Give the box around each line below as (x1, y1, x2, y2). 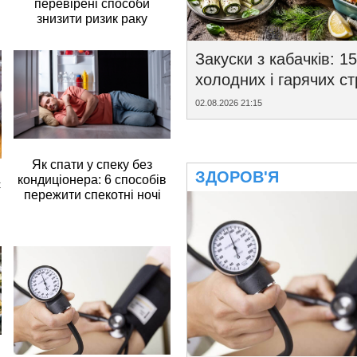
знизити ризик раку (37, 12, 148, 26)
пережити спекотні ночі (23, 187, 161, 202)
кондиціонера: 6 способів (18, 172, 167, 186)
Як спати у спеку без (32, 157, 153, 171)
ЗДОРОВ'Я (195, 168, 279, 186)
